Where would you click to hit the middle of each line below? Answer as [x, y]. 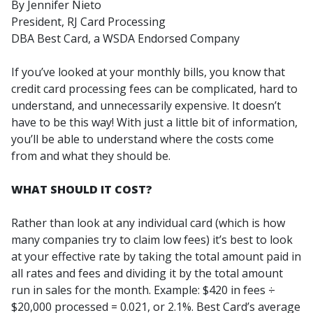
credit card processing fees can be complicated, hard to [154, 89]
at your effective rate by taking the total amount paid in [156, 256]
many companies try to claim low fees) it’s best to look [152, 240]
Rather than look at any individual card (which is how [148, 223]
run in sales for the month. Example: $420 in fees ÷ [143, 290]
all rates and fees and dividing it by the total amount [147, 273]
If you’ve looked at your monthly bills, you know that [148, 72]
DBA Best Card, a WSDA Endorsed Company [125, 38]
